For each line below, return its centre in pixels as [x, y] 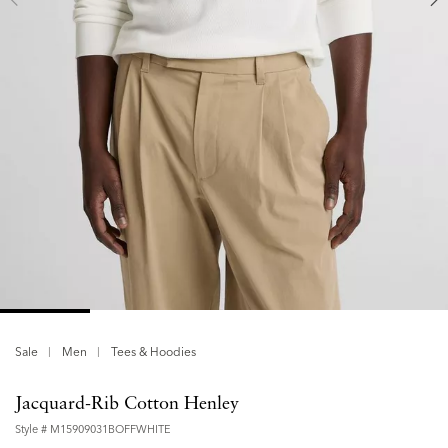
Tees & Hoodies [154, 352]
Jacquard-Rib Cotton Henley [127, 404]
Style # [32, 429]
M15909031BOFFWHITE [110, 429]
